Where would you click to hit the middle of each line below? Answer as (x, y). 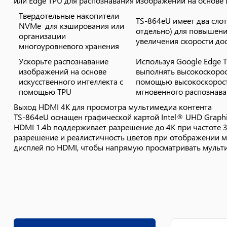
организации (42, 36)
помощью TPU (45, 91)
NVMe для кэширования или (71, 26)
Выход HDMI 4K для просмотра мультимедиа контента (113, 107)
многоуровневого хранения (69, 46)
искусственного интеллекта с (71, 81)
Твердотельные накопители (69, 15)
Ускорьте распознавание (64, 61)
